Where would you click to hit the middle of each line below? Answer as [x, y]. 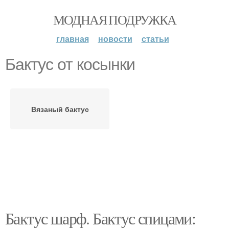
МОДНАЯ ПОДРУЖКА [114, 19]
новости [115, 39]
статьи [155, 39]
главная [72, 39]
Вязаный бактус [60, 109]
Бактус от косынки [70, 64]
